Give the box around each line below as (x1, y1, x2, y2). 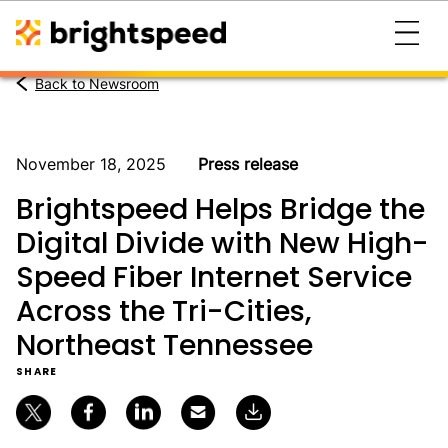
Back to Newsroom (35, 75, 159, 92)
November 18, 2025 (16, 154, 166, 174)
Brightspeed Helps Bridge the (16, 189, 425, 229)
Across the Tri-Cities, (16, 291, 311, 331)
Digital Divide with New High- (16, 223, 429, 263)
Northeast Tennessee (16, 325, 313, 365)
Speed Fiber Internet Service (16, 257, 412, 297)
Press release (198, 154, 298, 174)
